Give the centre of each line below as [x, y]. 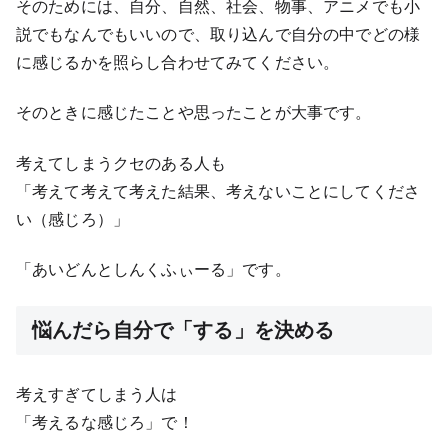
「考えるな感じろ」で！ [105, 421]
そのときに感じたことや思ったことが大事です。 [194, 112]
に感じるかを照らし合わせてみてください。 [178, 62]
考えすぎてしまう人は [97, 393]
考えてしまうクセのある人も [121, 162]
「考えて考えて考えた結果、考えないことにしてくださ [218, 190]
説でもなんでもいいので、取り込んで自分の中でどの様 [218, 34]
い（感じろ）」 [73, 218]
